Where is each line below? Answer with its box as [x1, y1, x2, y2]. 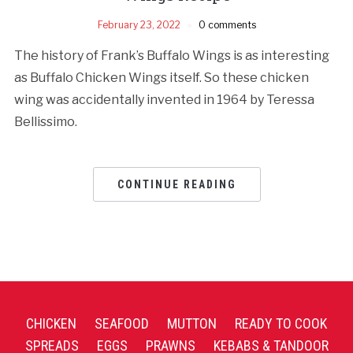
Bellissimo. [13, 113, 77, 129]
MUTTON [167, 314, 217, 332]
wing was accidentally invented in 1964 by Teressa [13, 91, 314, 107]
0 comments [198, 18, 256, 31]
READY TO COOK [235, 314, 327, 332]
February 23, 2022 [97, 18, 180, 31]
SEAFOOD [95, 314, 149, 332]
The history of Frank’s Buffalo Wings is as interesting [13, 47, 329, 63]
